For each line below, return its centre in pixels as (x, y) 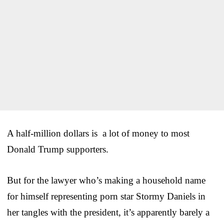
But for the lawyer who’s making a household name (106, 180)
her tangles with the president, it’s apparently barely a (108, 212)
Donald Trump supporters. (58, 149)
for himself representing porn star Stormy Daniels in (106, 196)
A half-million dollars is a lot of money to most (98, 133)
